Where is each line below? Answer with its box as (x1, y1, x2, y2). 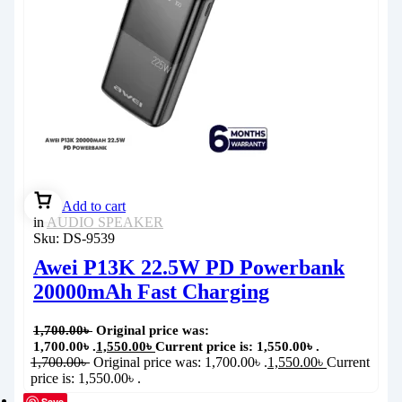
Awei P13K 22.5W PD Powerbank (33, 255, 345, 279)
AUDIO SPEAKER (47, 214, 163, 230)
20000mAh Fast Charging (33, 279, 269, 303)
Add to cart (62, 197, 126, 214)
